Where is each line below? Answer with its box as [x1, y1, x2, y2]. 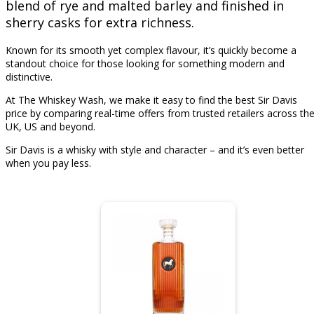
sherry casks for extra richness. [6, 14, 194, 32]
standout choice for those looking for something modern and [6, 57, 285, 71]
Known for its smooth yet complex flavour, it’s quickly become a [6, 43, 296, 57]
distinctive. [6, 70, 53, 84]
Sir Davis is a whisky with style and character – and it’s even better [6, 143, 304, 157]
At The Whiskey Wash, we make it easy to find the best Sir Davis [6, 93, 297, 107]
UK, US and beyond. [6, 120, 95, 134]
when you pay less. [6, 156, 91, 170]
